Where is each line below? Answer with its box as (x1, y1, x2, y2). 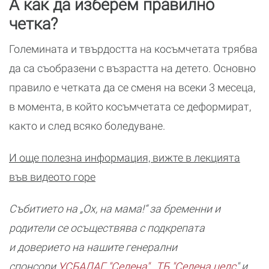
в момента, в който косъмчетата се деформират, (9, 100, 251, 113)
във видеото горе (9, 171, 95, 183)
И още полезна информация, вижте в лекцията (9, 151, 240, 164)
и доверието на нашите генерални (9, 241, 177, 253)
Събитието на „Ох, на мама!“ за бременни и (9, 202, 220, 215)
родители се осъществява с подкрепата (9, 222, 205, 234)
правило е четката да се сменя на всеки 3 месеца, (9, 81, 255, 94)
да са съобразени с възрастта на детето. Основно (9, 62, 256, 74)
